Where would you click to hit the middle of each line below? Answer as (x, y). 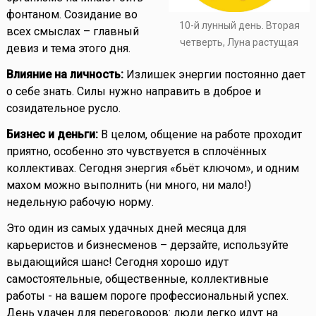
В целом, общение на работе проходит (200, 135)
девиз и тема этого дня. (68, 49)
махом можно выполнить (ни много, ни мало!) (128, 186)
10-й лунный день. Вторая (239, 25)
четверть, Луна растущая (239, 42)
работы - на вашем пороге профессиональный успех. (147, 296)
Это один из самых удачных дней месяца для (126, 229)
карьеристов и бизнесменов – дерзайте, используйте (147, 245)
